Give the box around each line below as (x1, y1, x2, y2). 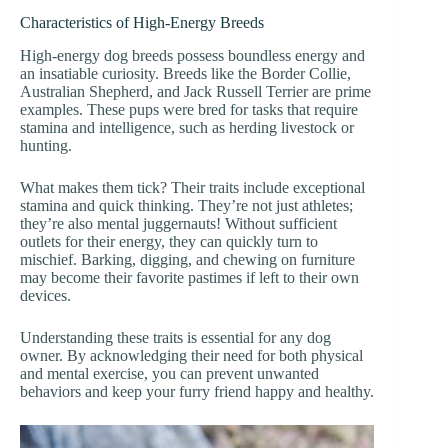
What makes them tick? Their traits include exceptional (20, 178, 365, 196)
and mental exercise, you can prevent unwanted (20, 364, 319, 382)
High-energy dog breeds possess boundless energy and (20, 46, 365, 64)
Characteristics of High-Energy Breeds (20, 14, 264, 32)
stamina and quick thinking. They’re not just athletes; (20, 196, 353, 214)
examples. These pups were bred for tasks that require (20, 100, 358, 118)
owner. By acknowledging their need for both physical (20, 346, 363, 364)
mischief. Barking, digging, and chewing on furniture (20, 250, 355, 268)
